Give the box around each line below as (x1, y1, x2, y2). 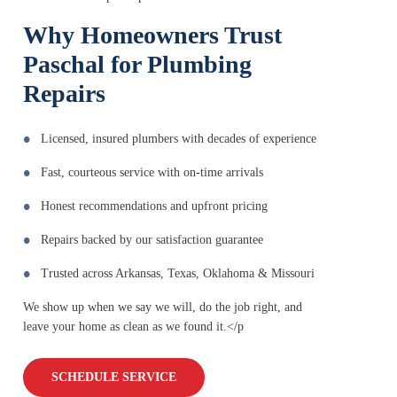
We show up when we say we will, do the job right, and (23, 300, 302, 315)
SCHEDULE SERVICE (51, 370, 176, 385)
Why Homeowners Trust (23, 21, 282, 50)
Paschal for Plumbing (23, 51, 252, 79)
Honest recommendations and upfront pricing (41, 199, 268, 214)
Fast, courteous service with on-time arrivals (41, 166, 263, 180)
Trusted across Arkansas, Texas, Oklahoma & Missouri (41, 267, 315, 281)
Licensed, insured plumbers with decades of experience (41, 132, 316, 146)
